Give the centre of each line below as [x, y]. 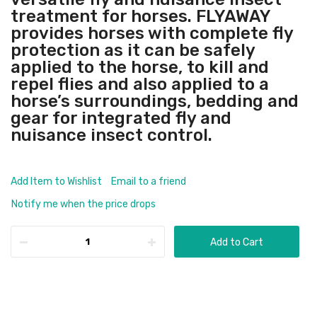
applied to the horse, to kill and [140, 67]
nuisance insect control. [111, 135]
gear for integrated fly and [121, 118]
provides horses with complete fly [152, 33]
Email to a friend [149, 181]
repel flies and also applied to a [140, 84]
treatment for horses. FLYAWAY [140, 16]
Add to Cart [237, 242]
